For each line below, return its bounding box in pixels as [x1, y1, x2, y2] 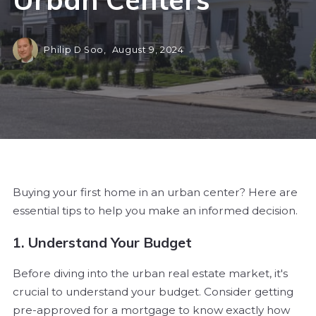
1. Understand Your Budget [13, 233, 192, 252]
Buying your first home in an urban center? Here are [13, 186, 298, 200]
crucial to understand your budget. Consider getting [13, 285, 293, 299]
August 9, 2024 [111, 44, 184, 56]
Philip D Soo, [44, 44, 109, 56]
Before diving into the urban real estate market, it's [13, 267, 288, 281]
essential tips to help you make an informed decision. [13, 204, 298, 218]
